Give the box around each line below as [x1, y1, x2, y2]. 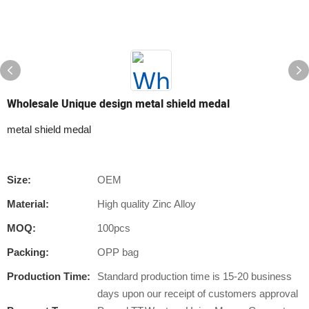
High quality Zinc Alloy [97, 198, 196, 210]
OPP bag [97, 246, 139, 258]
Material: [7, 198, 49, 210]
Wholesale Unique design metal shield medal [7, 96, 230, 112]
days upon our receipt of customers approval [97, 288, 298, 299]
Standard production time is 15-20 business [97, 270, 292, 282]
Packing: [7, 246, 49, 258]
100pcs [97, 222, 130, 234]
